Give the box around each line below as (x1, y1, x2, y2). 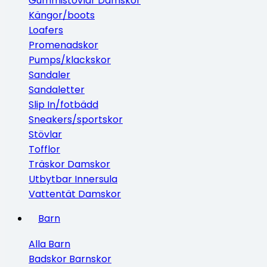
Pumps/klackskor (29, 53, 111, 67)
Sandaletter (29, 83, 85, 97)
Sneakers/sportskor (29, 113, 123, 126)
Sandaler (29, 68, 70, 82)
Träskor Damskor (29, 157, 110, 171)
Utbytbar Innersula (29, 172, 117, 186)
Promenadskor (29, 38, 98, 52)
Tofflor (29, 142, 60, 156)
